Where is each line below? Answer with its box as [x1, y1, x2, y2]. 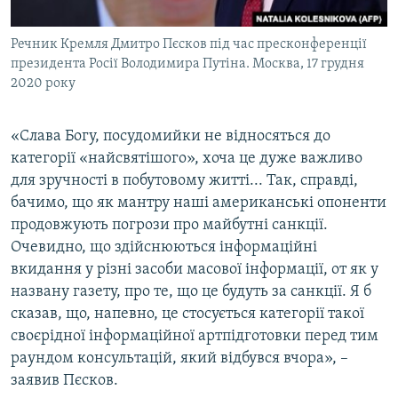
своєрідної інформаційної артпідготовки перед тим [11, 328, 378, 346]
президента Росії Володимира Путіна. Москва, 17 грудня [11, 57, 364, 72]
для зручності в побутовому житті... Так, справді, [11, 172, 358, 190]
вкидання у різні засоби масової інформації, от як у [11, 261, 378, 279]
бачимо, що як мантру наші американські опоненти [11, 195, 386, 212]
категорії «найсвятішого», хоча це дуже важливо [11, 150, 362, 168]
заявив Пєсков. [11, 372, 118, 390]
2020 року [11, 76, 76, 92]
